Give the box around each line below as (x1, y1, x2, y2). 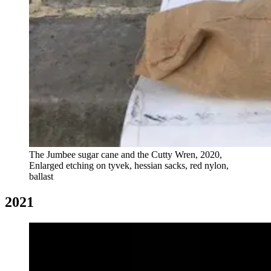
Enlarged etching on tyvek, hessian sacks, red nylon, (29, 160, 229, 171)
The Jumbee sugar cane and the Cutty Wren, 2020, (29, 149, 222, 160)
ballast (29, 171, 53, 181)
